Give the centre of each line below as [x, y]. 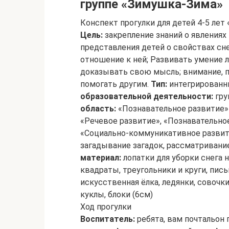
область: [98, 109]
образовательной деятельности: [147, 96]
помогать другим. [116, 84]
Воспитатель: [108, 219]
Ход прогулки [106, 207]
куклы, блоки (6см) [117, 194]
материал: [101, 158]
